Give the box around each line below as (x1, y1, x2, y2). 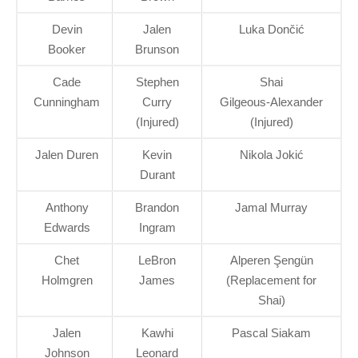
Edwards (43, 220, 90, 234)
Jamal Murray (235, 200, 308, 214)
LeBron (138, 253, 176, 267)
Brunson (135, 42, 179, 56)
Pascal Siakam (232, 325, 311, 340)
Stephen (135, 74, 179, 89)
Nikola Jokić (239, 147, 304, 161)
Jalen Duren (35, 147, 98, 161)
